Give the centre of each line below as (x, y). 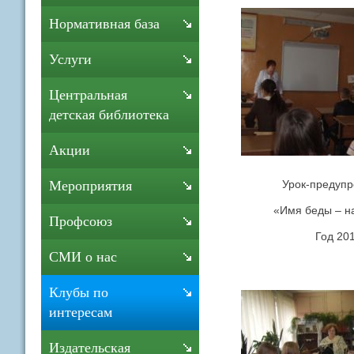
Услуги (70, 59)
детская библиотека (109, 115)
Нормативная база (104, 24)
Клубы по (79, 292)
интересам (81, 312)
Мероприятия (90, 186)
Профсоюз (81, 221)
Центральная (88, 95)
